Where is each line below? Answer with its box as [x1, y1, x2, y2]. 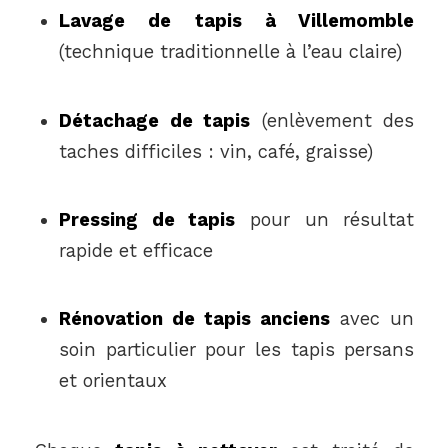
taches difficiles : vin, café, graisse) [58, 140, 373, 162]
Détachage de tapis [58, 109, 251, 131]
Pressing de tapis [58, 208, 236, 230]
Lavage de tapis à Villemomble [58, 10, 415, 32]
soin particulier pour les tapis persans [58, 339, 415, 361]
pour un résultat [235, 208, 415, 230]
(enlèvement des [250, 109, 415, 131]
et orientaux [58, 370, 167, 392]
